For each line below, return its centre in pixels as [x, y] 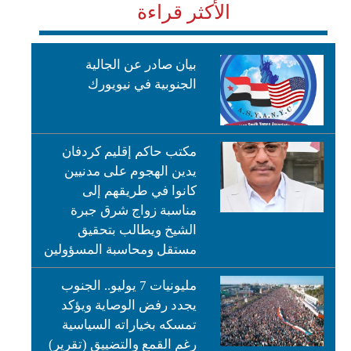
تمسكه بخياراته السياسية [130, 325]
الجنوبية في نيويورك [143, 84]
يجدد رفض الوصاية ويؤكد [129, 305]
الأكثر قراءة [183, 12]
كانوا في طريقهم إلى [140, 191]
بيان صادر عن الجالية [141, 65]
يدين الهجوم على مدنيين [131, 171]
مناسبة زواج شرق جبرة [134, 210]
